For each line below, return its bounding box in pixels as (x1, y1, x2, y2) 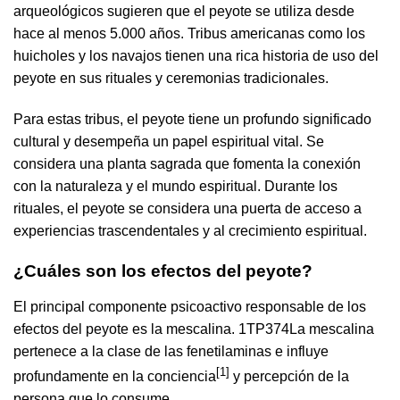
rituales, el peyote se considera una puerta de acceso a (13, 201, 362, 217)
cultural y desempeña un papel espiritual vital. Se (13, 134, 324, 150)
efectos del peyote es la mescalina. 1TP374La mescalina (13, 321, 374, 337)
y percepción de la (229, 369, 349, 385)
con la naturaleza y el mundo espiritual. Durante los (13, 179, 337, 195)
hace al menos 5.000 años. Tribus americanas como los (13, 26, 365, 42)
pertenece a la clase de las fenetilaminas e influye (13, 343, 329, 359)
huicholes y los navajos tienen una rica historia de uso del (13, 48, 379, 64)
